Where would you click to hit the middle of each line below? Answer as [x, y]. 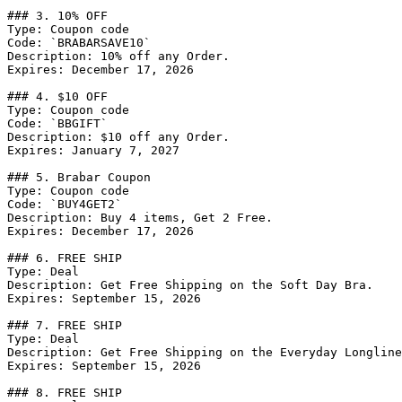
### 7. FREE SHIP [65, 325]
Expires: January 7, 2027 [93, 150]
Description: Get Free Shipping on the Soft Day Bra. [190, 285]
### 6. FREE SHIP [65, 258]
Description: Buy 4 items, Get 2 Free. [140, 218]
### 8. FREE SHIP [65, 393]
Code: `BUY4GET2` [65, 204]
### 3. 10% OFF [57, 16]
